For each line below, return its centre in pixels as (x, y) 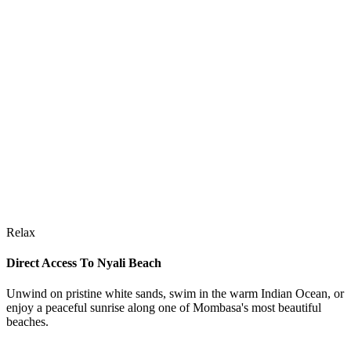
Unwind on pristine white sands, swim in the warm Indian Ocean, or (175, 294)
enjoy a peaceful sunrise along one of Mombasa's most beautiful (164, 308)
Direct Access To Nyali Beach (84, 263)
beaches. (27, 322)
